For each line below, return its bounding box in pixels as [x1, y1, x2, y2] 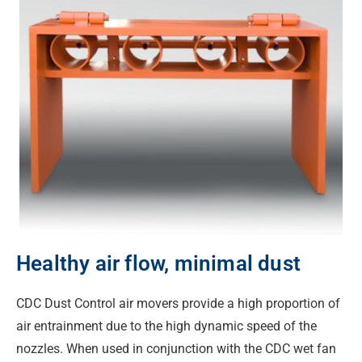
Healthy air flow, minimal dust [16, 250, 301, 276]
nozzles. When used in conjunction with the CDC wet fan [16, 340, 336, 356]
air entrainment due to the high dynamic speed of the [16, 318, 317, 334]
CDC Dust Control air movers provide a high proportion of [16, 295, 340, 311]
